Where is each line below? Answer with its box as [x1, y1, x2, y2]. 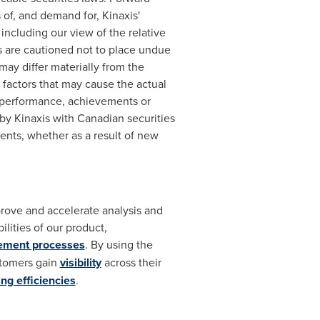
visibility [59, 254, 101, 271]
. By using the [84, 236, 153, 252]
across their [101, 254, 161, 270]
